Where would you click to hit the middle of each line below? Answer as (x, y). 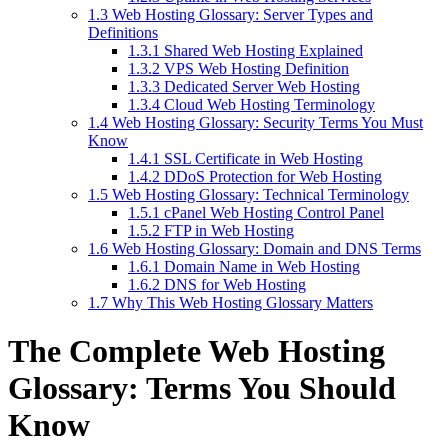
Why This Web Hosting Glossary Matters (240, 302)
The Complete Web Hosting (196, 351)
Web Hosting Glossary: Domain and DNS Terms (264, 248)
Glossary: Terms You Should (202, 388)
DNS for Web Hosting (233, 284)
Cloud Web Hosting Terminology (267, 104)
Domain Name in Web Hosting (260, 266)
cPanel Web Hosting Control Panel (272, 212)
